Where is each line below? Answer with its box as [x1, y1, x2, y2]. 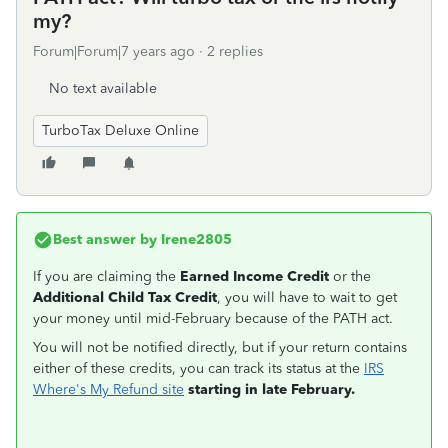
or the [329, 268, 371, 285]
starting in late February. [188, 381, 355, 398]
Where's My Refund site [33, 381, 184, 398]
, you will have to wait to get [217, 289, 397, 306]
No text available [49, 80, 157, 97]
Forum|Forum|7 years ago [33, 43, 195, 60]
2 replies [207, 43, 263, 60]
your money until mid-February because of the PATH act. [33, 310, 393, 327]
